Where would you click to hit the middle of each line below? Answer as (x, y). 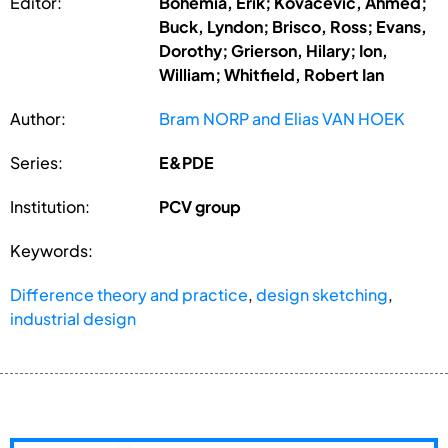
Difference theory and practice (129, 294)
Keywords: (51, 250)
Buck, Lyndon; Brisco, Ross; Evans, (293, 26)
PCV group (200, 206)
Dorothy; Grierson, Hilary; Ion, (274, 50)
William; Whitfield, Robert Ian (272, 74)
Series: (36, 162)
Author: (38, 118)
